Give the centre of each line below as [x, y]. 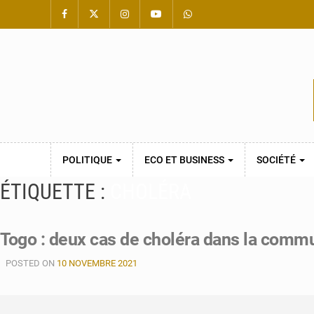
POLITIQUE [88, 160]
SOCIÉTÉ [277, 160]
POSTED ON [31, 263]
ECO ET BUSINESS [185, 160]
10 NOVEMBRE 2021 [97, 263]
